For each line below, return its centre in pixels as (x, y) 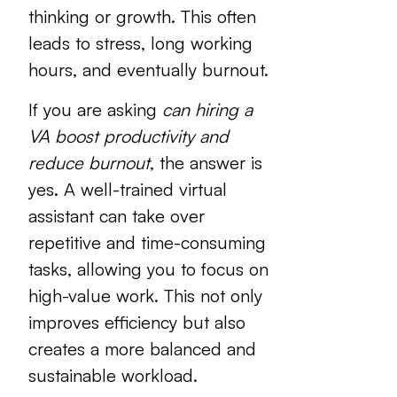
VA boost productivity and (128, 136)
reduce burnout (89, 162)
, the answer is (206, 162)
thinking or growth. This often (142, 17)
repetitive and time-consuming (147, 242)
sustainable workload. (113, 375)
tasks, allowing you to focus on (148, 269)
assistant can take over (117, 215)
